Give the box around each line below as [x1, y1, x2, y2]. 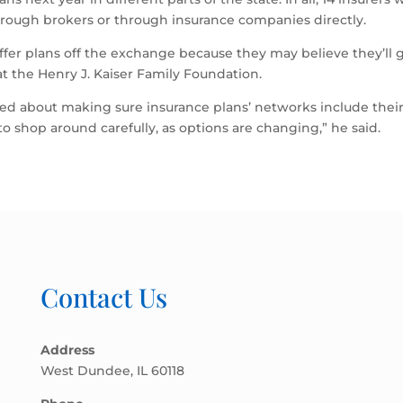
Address [40, 341, 94, 358]
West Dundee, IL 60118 [40, 362, 184, 379]
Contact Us [40, 279, 167, 314]
